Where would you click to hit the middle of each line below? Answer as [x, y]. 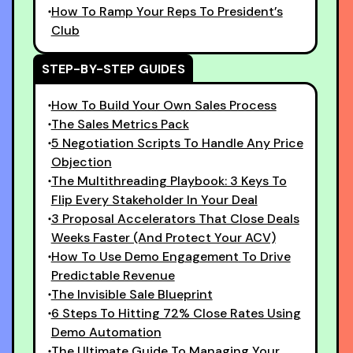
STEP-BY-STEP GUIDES [113, 69]
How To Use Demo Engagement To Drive [171, 256]
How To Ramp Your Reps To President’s [167, 11]
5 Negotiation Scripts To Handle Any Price [177, 143]
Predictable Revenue [113, 275]
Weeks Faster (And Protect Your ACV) [163, 238]
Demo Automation [106, 332]
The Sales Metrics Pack [120, 124]
